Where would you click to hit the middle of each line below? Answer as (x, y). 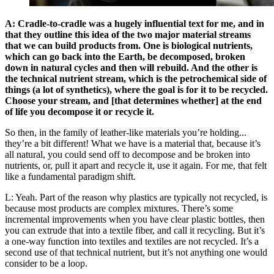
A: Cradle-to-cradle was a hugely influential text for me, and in (135, 23)
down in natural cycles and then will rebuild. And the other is (131, 67)
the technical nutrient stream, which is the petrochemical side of (136, 78)
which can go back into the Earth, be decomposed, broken (125, 56)
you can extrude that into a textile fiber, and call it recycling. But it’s (135, 230)
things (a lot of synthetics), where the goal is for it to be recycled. (136, 89)
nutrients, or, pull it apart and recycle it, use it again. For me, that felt (136, 165)
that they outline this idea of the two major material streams (128, 34)
